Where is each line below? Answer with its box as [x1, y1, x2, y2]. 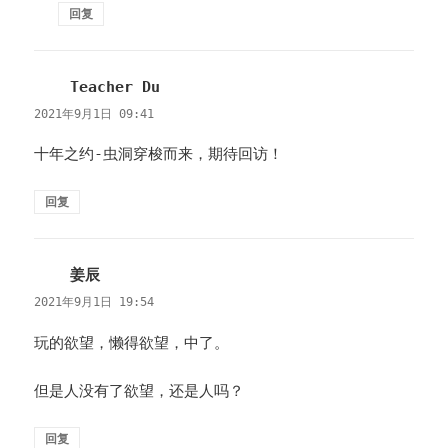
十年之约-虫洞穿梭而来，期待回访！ [34, 145, 284, 164]
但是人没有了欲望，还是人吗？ [34, 381, 245, 400]
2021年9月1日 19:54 [34, 295, 155, 310]
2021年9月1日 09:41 [34, 107, 155, 122]
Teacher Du [70, 78, 161, 97]
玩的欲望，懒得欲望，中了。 [34, 333, 230, 352]
